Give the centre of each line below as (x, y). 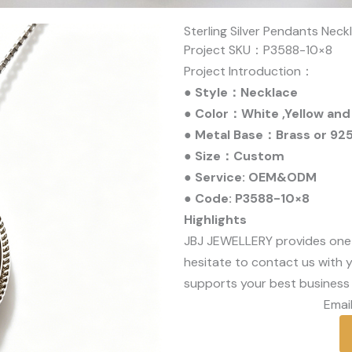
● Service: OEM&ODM (250, 177)
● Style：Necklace (241, 92)
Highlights (215, 220)
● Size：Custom (234, 156)
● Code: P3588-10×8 (247, 198)
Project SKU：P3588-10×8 (258, 50)
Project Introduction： (249, 71)
